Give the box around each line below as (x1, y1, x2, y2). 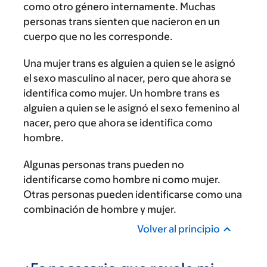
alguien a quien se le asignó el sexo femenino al (23, 102, 240, 114)
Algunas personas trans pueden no (23, 159, 184, 170)
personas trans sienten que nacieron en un (23, 15, 220, 27)
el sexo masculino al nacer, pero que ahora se (23, 72, 231, 84)
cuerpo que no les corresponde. (23, 30, 173, 42)
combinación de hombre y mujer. (23, 203, 176, 215)
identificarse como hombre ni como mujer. (23, 173, 221, 185)
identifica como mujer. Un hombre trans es (23, 87, 220, 99)
